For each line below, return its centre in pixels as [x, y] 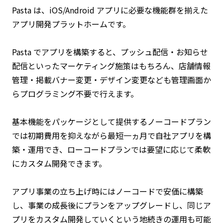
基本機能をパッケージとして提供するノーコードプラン [111, 121]
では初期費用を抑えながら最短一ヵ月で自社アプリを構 [111, 135]
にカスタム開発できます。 [59, 163]
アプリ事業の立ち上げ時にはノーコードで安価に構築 [108, 191]
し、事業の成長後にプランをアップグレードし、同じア [111, 205]
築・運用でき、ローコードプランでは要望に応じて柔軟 [111, 149]
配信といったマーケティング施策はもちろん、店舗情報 [111, 65]
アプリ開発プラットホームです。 [71, 24]
